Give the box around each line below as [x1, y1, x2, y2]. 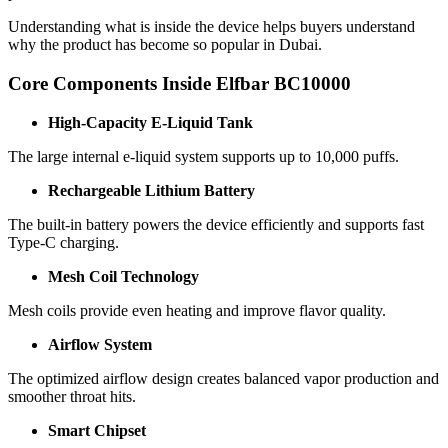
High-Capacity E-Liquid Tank [48, 113, 253, 131]
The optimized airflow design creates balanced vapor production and [8, 369, 439, 387]
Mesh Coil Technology [48, 267, 199, 285]
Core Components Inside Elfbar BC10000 [8, 72, 351, 94]
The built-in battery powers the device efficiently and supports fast [8, 215, 424, 233]
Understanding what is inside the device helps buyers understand [8, 18, 415, 36]
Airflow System [48, 335, 152, 353]
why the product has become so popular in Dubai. [8, 36, 322, 54]
